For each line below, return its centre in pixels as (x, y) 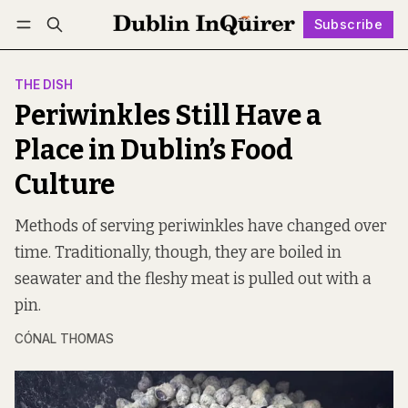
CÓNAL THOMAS (64, 339)
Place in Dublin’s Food (154, 151)
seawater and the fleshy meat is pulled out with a (193, 280)
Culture (65, 185)
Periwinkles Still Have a (168, 116)
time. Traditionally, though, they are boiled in (178, 253)
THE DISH (44, 85)
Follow (221, 51)
